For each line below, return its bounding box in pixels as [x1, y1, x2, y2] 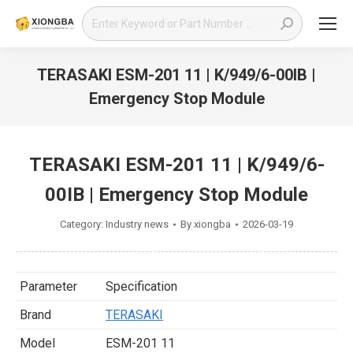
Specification [106, 279, 177, 294]
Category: [60, 218, 106, 230]
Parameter [20, 279, 77, 294]
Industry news [106, 218, 169, 230]
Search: [81, 8, 121, 23]
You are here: [176, 113, 247, 128]
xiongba [194, 218, 231, 230]
